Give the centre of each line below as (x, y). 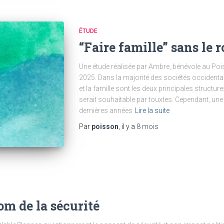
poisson (105, 126)
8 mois (147, 126)
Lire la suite (152, 110)
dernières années (105, 110)
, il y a (127, 126)
